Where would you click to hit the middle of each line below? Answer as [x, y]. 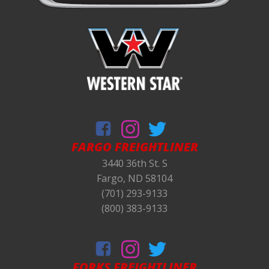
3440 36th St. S [134, 164]
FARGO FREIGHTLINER [134, 147]
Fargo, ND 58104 [134, 179]
